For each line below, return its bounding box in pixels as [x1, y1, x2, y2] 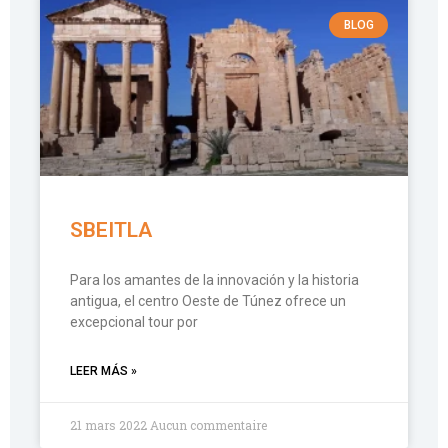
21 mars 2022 [70, 417, 150, 433]
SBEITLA [70, 218, 152, 242]
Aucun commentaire [150, 417, 267, 433]
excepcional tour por [70, 314, 198, 330]
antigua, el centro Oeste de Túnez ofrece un [70, 293, 346, 309]
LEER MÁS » [70, 364, 137, 378]
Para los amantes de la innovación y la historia [70, 272, 359, 288]
